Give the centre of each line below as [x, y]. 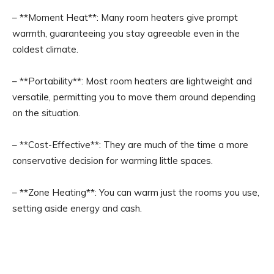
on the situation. [46, 113]
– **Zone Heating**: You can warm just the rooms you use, [136, 192]
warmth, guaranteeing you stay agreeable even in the [126, 33]
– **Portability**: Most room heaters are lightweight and [132, 81]
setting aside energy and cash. [77, 208]
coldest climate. [45, 49]
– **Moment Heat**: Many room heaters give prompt [125, 17]
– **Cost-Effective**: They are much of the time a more [130, 144]
